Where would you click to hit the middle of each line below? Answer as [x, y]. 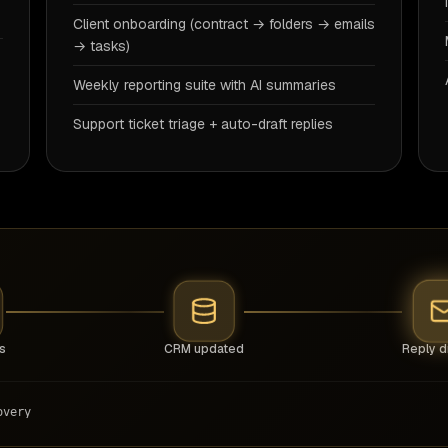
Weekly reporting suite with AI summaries [204, 85]
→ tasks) [101, 46]
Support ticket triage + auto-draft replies [203, 124]
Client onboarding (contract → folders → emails [224, 24]
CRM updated [204, 349]
